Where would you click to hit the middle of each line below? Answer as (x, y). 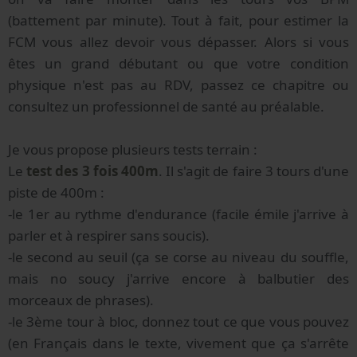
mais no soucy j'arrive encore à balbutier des (178, 278)
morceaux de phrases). (81, 300)
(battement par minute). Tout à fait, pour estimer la (178, 20)
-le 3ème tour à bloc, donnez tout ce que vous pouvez (178, 321)
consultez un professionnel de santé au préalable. (166, 106)
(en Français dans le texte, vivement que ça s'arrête (178, 343)
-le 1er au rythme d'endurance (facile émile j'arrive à (178, 214)
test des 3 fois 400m (92, 171)
